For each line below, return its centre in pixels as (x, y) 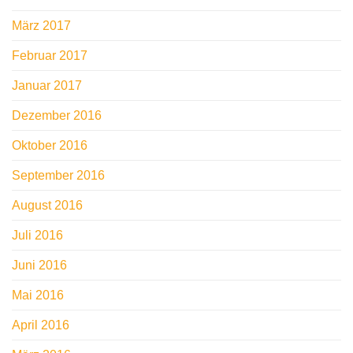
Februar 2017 (50, 56)
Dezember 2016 (57, 116)
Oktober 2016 (50, 146)
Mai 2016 (38, 295)
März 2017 (41, 26)
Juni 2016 (39, 266)
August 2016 (47, 206)
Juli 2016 (37, 236)
